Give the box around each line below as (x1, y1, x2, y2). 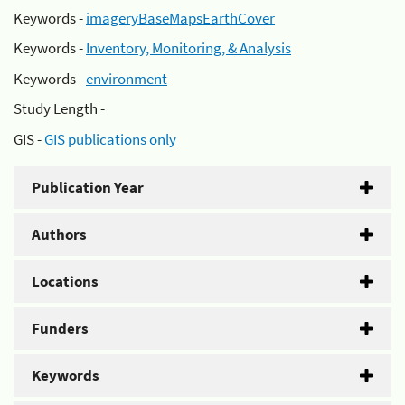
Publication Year (32, 176, 144, 197)
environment (86, 68, 167, 89)
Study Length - (14, 99, 105, 118)
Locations (32, 270, 99, 291)
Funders (32, 317, 89, 338)
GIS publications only (44, 128, 176, 149)
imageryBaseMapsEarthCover (86, 7, 275, 28)
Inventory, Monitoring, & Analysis (86, 38, 291, 58)
